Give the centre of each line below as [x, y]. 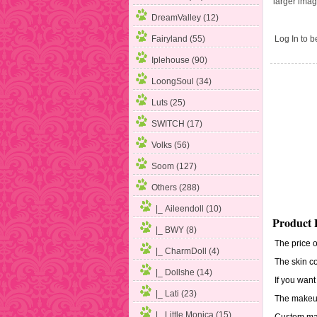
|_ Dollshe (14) [184, 273]
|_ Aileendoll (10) [189, 209]
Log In [286, 39]
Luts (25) [169, 103]
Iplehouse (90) [180, 60]
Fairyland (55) [179, 39]
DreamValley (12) [185, 18]
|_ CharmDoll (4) [188, 252]
